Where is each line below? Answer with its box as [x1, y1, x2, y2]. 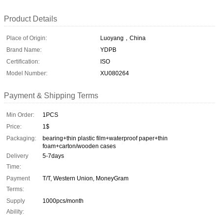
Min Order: [6, 111, 34, 118]
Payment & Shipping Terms [4, 91, 98, 100]
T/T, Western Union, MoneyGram [43, 175, 129, 182]
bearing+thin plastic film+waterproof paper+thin [43, 134, 168, 142]
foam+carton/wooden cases [43, 142, 116, 150]
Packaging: [6, 134, 36, 142]
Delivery [6, 152, 28, 159]
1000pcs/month [43, 197, 84, 204]
